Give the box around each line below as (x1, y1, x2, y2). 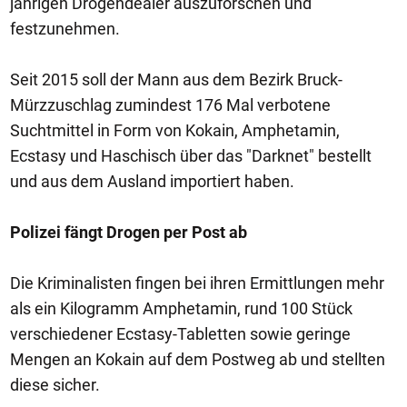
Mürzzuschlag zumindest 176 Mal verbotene (10, 95, 331, 114)
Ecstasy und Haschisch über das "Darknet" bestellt (10, 146, 372, 165)
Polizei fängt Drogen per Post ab (10, 223, 247, 242)
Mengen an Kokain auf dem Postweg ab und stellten (10, 350, 385, 369)
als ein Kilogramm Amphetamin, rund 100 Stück (10, 299, 352, 318)
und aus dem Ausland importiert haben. (10, 172, 294, 191)
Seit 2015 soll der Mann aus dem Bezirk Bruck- (10, 70, 342, 89)
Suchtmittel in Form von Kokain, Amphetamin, (10, 121, 340, 140)
